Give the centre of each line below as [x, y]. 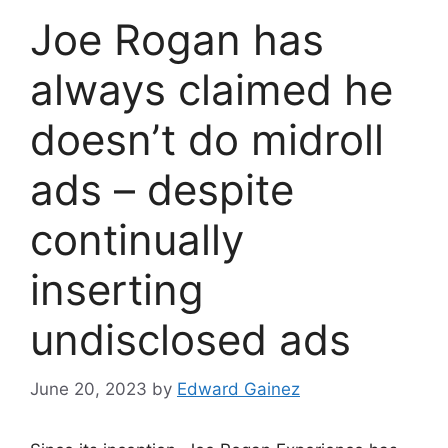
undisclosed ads [190, 340]
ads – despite [162, 190]
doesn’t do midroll [207, 140]
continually [137, 240]
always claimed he [211, 90]
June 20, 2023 [88, 388]
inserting [117, 290]
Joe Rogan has [177, 40]
